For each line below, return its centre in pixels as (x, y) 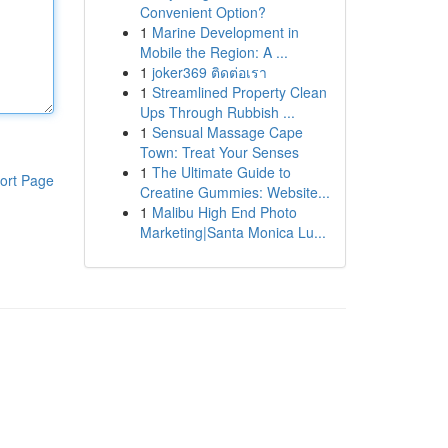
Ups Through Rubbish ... (217, 112)
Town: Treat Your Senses (219, 152)
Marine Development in (225, 32)
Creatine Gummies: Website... (234, 192)
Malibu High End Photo (224, 212)
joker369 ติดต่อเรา (209, 72)
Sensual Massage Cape (227, 132)
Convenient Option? (202, 12)
